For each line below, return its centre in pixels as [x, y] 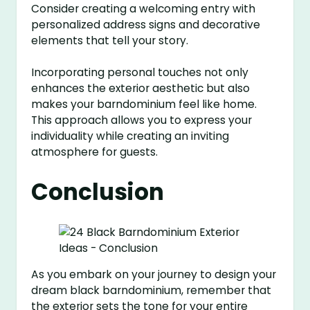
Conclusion [98, 192]
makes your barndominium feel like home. [144, 104]
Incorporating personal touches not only [140, 72]
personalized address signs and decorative [146, 24]
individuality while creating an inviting [130, 136]
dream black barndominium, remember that [152, 291]
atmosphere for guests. [95, 152]
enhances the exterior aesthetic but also [141, 88]
